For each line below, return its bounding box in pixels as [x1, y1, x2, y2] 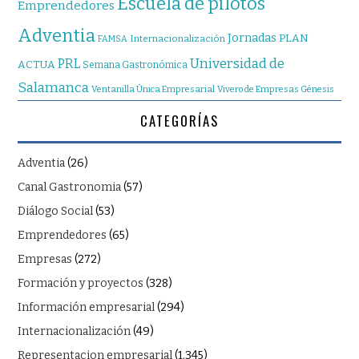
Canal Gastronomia [18, 180, 122, 195]
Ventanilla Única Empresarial [91, 84, 216, 95]
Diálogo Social [18, 204, 94, 219]
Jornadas [228, 31, 277, 46]
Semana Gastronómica [83, 59, 188, 71]
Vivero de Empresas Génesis [217, 84, 335, 95]
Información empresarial [18, 301, 155, 315]
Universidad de [190, 55, 285, 73]
